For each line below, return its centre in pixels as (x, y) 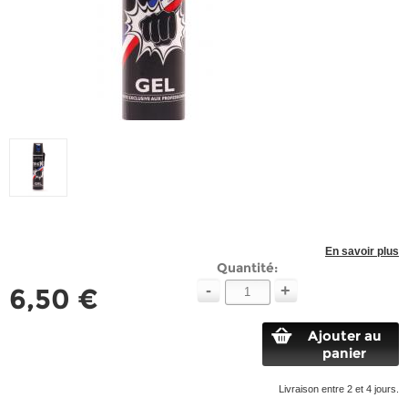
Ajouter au (344, 336)
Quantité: (247, 268)
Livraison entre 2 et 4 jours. (339, 389)
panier (344, 353)
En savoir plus (362, 251)
